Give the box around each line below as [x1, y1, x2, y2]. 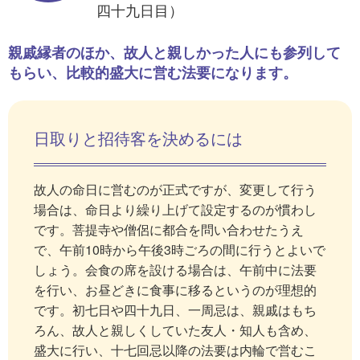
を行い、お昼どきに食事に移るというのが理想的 [34, 280, 317, 299]
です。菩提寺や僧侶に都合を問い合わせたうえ [34, 219, 304, 239]
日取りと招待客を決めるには [34, 125, 243, 149]
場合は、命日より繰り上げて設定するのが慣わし [34, 199, 317, 219]
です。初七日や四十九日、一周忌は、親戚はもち [34, 300, 317, 319]
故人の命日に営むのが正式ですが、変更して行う [34, 179, 317, 198]
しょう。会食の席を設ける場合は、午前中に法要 [34, 260, 317, 279]
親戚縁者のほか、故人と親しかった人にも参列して [8, 41, 341, 63]
